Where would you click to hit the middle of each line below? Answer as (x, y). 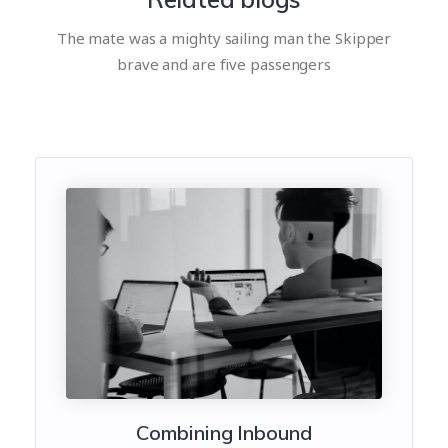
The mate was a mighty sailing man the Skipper (224, 38)
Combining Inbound (224, 432)
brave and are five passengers (224, 64)
